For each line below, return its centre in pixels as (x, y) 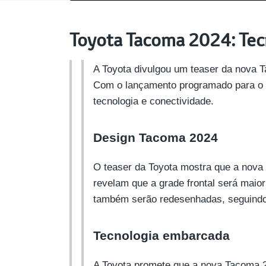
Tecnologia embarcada (161, 236)
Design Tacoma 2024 (156, 138)
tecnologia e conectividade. (153, 101)
